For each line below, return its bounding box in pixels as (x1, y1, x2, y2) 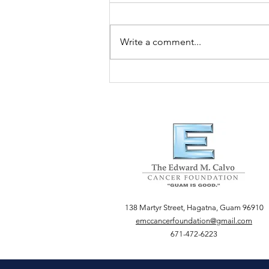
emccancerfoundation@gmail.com (136, 216, 252, 225)
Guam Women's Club (124, 56, 242, 72)
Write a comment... (120, 35, 201, 47)
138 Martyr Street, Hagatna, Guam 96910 (124, 202, 264, 212)
